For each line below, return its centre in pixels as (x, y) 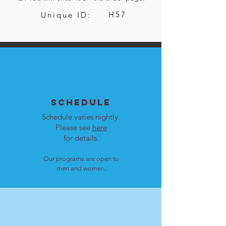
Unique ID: (66, 15)
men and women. (81, 168)
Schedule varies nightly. (81, 117)
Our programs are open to (81, 159)
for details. (81, 138)
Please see (74, 128)
